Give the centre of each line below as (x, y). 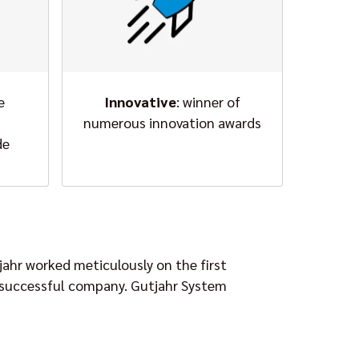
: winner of (208, 101)
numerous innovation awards (172, 122)
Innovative (140, 101)
